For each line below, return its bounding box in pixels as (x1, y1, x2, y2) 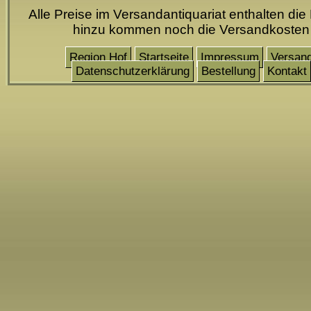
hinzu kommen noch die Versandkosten (73, 22, 310, 37)
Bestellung (201, 64, 255, 78)
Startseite (139, 50, 189, 64)
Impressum (201, 50, 259, 64)
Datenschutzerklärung (76, 64, 190, 78)
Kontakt (267, 64, 307, 78)
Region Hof (69, 50, 127, 64)
